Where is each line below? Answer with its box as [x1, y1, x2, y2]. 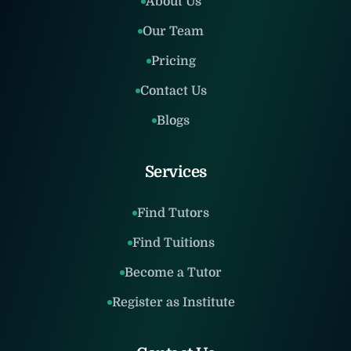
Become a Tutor [125, 266, 222, 280]
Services [144, 163, 207, 181]
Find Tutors [137, 206, 209, 220]
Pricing [150, 54, 196, 68]
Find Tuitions [132, 236, 215, 250]
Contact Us [139, 84, 207, 98]
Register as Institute [111, 295, 235, 309]
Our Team [143, 24, 204, 38]
